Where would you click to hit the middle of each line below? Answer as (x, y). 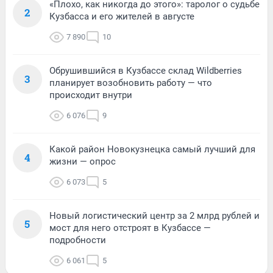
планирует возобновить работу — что (131, 83)
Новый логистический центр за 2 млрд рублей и (154, 216)
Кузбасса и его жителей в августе (122, 17)
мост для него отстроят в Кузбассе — (130, 228)
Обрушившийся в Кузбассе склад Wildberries (146, 71)
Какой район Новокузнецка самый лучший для (152, 150)
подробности (78, 240)
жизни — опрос (83, 162)
